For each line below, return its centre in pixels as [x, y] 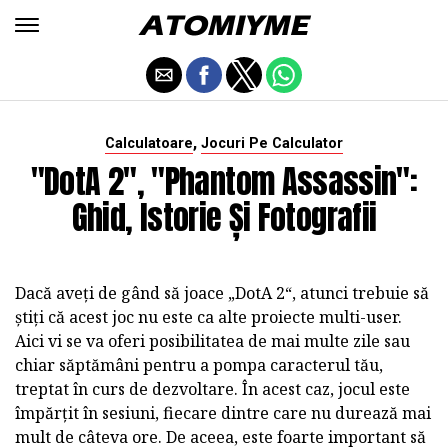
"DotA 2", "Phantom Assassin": [224, 181]
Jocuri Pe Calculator [272, 143]
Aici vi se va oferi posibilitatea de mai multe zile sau [212, 341]
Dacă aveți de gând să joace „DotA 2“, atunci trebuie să [222, 293]
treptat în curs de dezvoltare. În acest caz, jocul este [212, 389]
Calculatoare [149, 143]
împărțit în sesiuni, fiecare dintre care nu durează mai [223, 413]
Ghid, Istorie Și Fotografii [224, 217]
